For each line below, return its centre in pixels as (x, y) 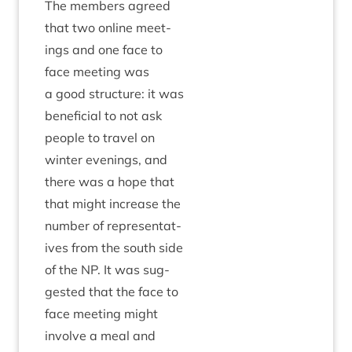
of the (63, 269)
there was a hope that (110, 181)
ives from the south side (114, 247)
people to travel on (100, 137)
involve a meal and (100, 335)
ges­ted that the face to (112, 291)
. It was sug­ (134, 269)
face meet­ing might (101, 313)
